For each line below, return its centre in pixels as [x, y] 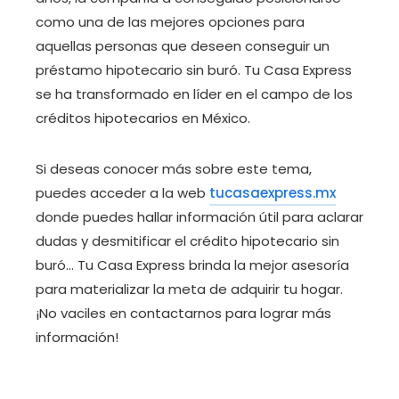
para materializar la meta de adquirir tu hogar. [189, 289]
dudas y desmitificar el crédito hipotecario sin [187, 240]
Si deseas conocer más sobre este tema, [174, 168]
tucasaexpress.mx [273, 192]
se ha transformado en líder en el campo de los [194, 94]
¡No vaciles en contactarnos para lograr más [183, 313]
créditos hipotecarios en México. [143, 118]
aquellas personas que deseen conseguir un [183, 45]
